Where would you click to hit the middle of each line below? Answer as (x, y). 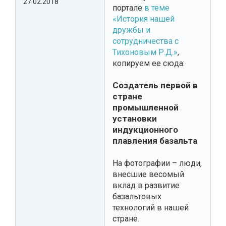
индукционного (145, 129)
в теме (157, 8)
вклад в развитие (146, 185)
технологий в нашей (151, 207)
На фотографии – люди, (157, 163)
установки (135, 118)
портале (128, 8)
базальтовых (137, 196)
